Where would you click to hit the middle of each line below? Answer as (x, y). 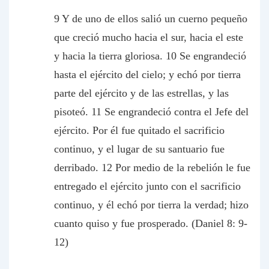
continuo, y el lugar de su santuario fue (139, 149)
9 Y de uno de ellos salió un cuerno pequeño (151, 19)
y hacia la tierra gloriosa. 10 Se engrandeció (150, 56)
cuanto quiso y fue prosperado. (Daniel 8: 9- (151, 223)
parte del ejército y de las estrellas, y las (141, 93)
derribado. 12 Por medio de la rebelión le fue (152, 168)
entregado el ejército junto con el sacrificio (147, 186)
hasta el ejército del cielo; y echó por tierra (147, 74)
